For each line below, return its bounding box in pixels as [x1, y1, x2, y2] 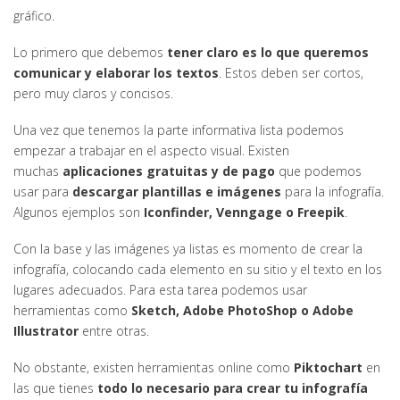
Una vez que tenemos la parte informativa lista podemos [13, 121, 344, 138]
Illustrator [13, 321, 79, 339]
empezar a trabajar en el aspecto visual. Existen [13, 141, 289, 159]
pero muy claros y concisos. [13, 84, 173, 102]
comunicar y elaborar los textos [13, 63, 219, 81]
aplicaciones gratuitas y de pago [62, 162, 275, 179]
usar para [13, 182, 72, 200]
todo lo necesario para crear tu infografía [97, 379, 368, 396]
